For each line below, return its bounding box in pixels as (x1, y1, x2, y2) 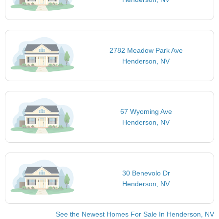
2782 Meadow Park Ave (109, 46, 183, 54)
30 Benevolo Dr (122, 169, 170, 177)
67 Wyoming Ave (120, 108, 172, 116)
